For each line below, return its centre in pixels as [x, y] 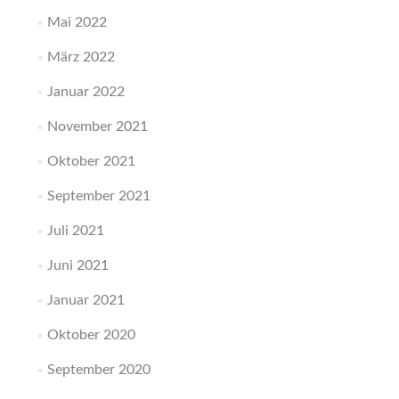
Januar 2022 [85, 92]
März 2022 [81, 57]
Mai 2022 [77, 22]
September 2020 [98, 370]
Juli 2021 [75, 231]
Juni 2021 [77, 265]
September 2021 [98, 196]
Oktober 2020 [91, 335]
